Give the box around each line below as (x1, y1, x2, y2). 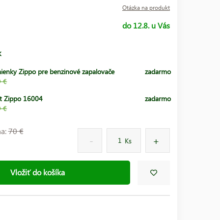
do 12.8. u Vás (122, 20, 170, 30)
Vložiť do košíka (10, 167, 65, 178)
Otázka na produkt (122, 3, 170, 11)
